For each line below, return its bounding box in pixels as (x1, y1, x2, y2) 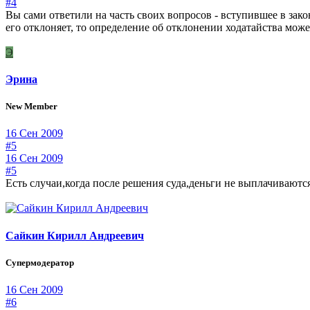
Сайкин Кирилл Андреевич (6, 229, 144, 241)
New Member (6, 101, 57, 112)
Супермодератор (6, 257, 74, 268)
